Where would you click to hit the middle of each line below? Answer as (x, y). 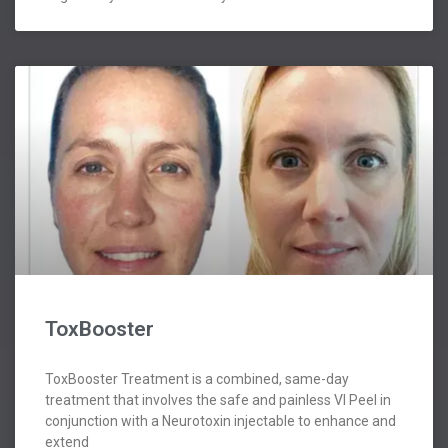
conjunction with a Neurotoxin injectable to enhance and (220, 421)
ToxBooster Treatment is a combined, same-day (197, 379)
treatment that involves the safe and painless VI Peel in (218, 400)
